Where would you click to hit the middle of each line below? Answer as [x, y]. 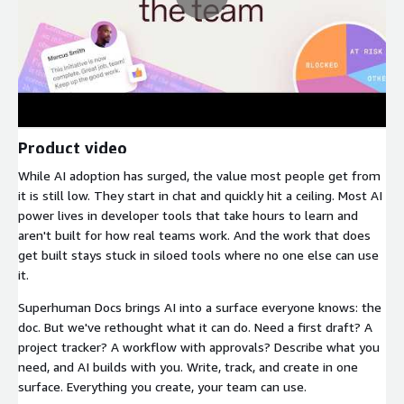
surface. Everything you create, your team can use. [162, 386]
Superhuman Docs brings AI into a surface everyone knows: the [200, 307]
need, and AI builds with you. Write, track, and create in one [188, 366]
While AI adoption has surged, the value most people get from [199, 175]
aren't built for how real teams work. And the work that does [194, 234]
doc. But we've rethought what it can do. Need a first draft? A [195, 326]
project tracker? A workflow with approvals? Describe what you [199, 346]
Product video [73, 147]
